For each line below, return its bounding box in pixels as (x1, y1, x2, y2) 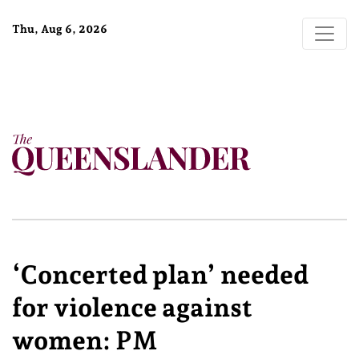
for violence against (12, 292, 252, 323)
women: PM (12, 325, 158, 356)
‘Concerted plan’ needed (12, 260, 309, 290)
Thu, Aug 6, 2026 (12, 22, 107, 35)
